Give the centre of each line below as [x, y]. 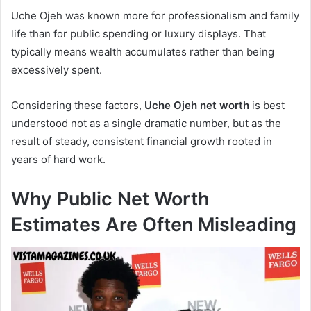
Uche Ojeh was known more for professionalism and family [155, 16]
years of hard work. [58, 160]
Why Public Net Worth [110, 199]
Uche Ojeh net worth [197, 106]
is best [267, 106]
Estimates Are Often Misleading [154, 225]
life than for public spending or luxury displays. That [138, 34]
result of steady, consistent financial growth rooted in [142, 142]
